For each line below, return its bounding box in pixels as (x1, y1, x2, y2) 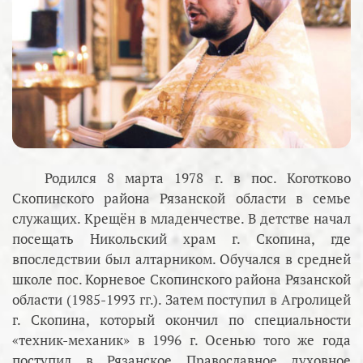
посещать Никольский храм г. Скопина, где (12, 228, 351, 248)
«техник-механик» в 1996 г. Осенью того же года (12, 330, 351, 349)
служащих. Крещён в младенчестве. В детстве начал (12, 208, 351, 228)
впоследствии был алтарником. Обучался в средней (12, 249, 351, 268)
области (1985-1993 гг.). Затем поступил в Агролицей (12, 289, 351, 309)
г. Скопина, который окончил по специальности (12, 310, 351, 329)
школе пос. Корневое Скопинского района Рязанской (12, 269, 351, 288)
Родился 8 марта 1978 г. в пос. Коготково (45, 168, 351, 187)
